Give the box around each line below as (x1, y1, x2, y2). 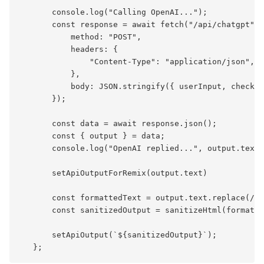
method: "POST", (19, 32, 141, 41)
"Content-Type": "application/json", (19, 57, 255, 66)
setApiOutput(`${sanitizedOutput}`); (19, 230, 217, 239)
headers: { (19, 44, 118, 54)
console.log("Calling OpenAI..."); (19, 7, 207, 16)
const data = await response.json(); (19, 118, 217, 128)
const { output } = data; (19, 131, 165, 140)
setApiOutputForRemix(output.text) (19, 168, 207, 177)
